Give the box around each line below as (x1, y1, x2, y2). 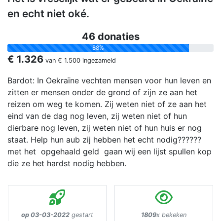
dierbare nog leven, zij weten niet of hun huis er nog (7, 123, 202, 133)
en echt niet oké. (7, 7, 89, 20)
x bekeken (156, 211, 186, 219)
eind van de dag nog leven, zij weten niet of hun (7, 111, 187, 121)
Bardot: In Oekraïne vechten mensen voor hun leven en (7, 75, 211, 86)
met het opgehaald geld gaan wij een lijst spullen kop (7, 147, 212, 157)
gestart (70, 211, 93, 219)
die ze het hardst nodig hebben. (7, 158, 126, 169)
